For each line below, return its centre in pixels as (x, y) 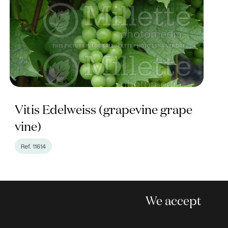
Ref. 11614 (33, 146)
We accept (174, 201)
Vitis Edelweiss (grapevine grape (103, 110)
